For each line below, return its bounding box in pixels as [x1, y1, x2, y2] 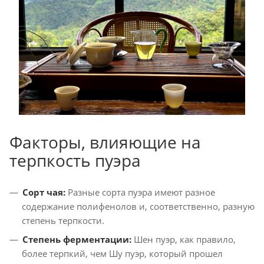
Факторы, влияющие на [9, 130, 201, 153]
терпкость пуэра [9, 148, 141, 171]
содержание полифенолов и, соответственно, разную [22, 200, 255, 212]
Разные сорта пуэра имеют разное [65, 186, 215, 198]
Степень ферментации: [22, 233, 131, 245]
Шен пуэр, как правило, [131, 233, 236, 245]
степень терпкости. [22, 214, 104, 226]
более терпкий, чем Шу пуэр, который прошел [22, 247, 223, 259]
